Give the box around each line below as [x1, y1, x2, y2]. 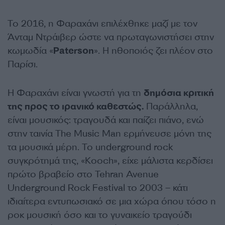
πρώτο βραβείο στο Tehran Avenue [8, 168, 159, 180]
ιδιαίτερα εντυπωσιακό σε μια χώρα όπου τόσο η [8, 195, 216, 207]
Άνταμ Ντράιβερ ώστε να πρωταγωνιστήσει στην [8, 31, 214, 43]
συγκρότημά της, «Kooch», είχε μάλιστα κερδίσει [8, 155, 213, 167]
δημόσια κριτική [144, 87, 214, 99]
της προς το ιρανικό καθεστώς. [8, 100, 144, 113]
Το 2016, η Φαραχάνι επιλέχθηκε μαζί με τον [8, 18, 197, 30]
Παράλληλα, [144, 100, 198, 113]
